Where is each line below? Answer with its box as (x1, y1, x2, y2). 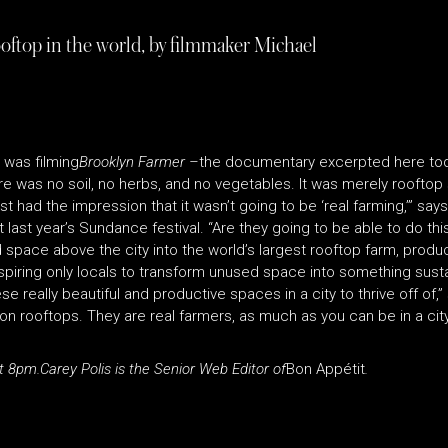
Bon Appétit (286, 360, 365, 379)
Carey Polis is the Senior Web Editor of (40, 360, 286, 379)
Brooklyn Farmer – (79, 153, 199, 171)
